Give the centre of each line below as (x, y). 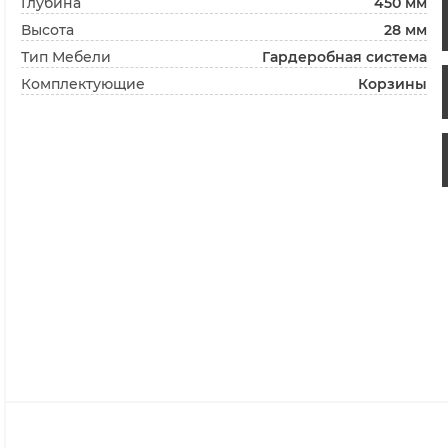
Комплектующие (83, 84)
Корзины (392, 84)
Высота (48, 30)
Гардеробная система (344, 57)
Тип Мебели (66, 57)
